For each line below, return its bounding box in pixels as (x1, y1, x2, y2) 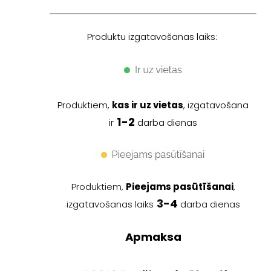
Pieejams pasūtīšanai (125, 180, 233, 193)
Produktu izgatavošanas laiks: (87, 30, 220, 43)
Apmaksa (125, 229, 181, 244)
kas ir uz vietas (112, 98, 184, 111)
